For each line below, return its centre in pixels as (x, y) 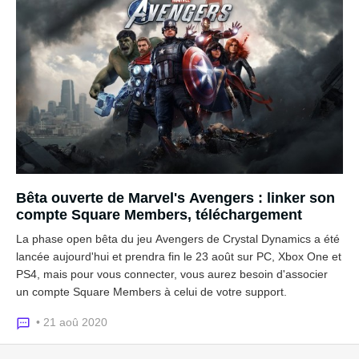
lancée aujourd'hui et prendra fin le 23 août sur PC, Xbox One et (179, 256)
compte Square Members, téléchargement (159, 215)
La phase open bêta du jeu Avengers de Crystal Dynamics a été (178, 239)
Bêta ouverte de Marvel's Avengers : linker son (175, 198)
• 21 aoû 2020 (72, 322)
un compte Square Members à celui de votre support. (151, 292)
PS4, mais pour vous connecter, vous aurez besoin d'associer (172, 274)
